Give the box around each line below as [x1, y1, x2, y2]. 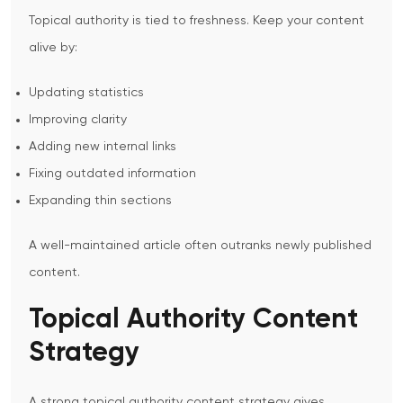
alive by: [29, 41, 77, 55]
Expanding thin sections [29, 194, 172, 208]
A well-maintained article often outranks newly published [29, 239, 372, 253]
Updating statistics [29, 86, 144, 100]
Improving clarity [29, 113, 127, 127]
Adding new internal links [29, 140, 176, 154]
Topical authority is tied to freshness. [29, 14, 249, 28]
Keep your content [253, 14, 364, 28]
